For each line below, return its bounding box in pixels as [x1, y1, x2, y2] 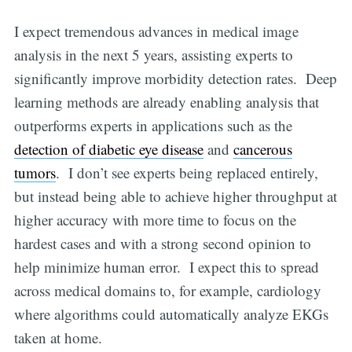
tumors [13, 162, 56, 182]
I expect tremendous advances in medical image [13, 20, 299, 41]
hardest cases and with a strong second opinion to [13, 233, 311, 253]
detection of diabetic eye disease [13, 138, 203, 159]
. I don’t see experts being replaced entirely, [55, 162, 318, 182]
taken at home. [13, 327, 102, 347]
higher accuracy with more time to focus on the [13, 209, 296, 229]
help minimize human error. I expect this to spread [13, 256, 319, 277]
